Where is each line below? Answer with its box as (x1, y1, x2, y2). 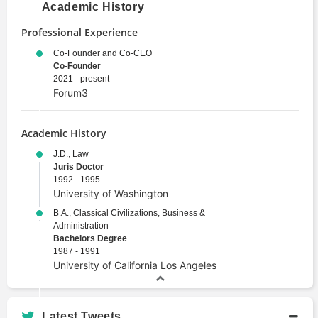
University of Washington (53, 187, 168, 199)
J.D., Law (53, 148, 89, 159)
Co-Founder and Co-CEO (53, 48, 152, 58)
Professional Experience (21, 25, 138, 39)
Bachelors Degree (53, 233, 127, 243)
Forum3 (53, 86, 88, 99)
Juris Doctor (53, 161, 104, 172)
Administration (53, 220, 109, 231)
